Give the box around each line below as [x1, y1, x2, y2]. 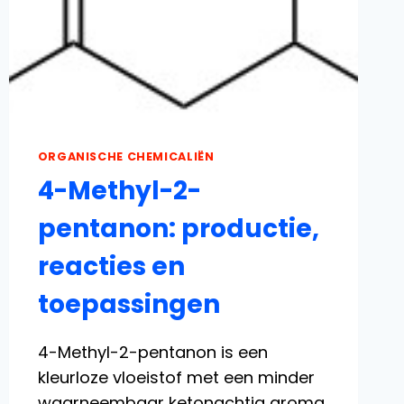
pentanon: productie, [37, 210, 319, 246]
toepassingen [37, 286, 220, 322]
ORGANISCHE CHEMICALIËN [37, 149, 215, 165]
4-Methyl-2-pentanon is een [37, 340, 268, 363]
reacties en [37, 248, 185, 284]
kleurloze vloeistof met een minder [37, 365, 315, 389]
